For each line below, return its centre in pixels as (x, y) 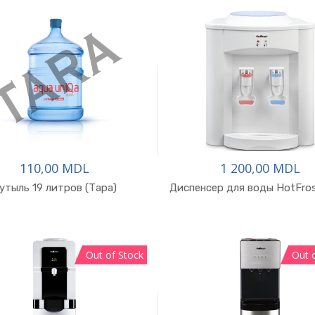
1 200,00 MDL (261, 168)
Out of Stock (115, 255)
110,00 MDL (55, 168)
